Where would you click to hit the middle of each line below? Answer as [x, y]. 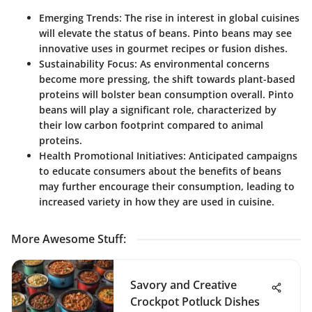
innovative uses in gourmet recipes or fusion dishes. [163, 48]
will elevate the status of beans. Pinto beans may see [165, 33]
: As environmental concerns [202, 63]
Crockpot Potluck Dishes [195, 301]
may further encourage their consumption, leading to [167, 186]
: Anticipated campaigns [240, 155]
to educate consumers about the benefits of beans [160, 171]
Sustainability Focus [87, 63]
